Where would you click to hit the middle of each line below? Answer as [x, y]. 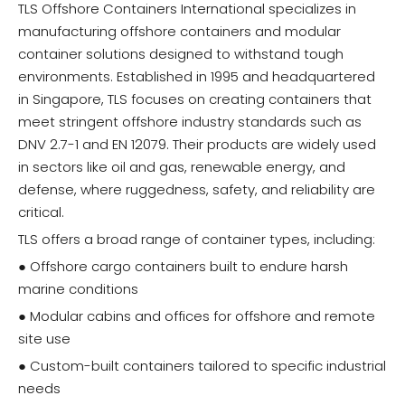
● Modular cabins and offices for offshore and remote [197, 316]
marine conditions [78, 289]
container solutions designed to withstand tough [181, 54]
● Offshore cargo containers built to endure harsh [183, 267]
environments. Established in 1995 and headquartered [197, 77]
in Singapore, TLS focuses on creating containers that [195, 99]
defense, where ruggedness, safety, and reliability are [197, 190]
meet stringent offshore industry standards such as [190, 122]
